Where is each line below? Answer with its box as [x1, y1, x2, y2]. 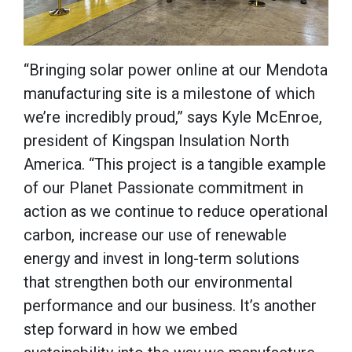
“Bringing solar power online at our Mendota [24, 60, 328, 79]
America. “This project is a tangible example [24, 154, 326, 174]
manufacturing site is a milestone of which [24, 83, 315, 103]
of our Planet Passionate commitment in [24, 178, 303, 197]
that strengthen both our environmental [24, 272, 292, 291]
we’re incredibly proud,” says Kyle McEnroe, [24, 107, 322, 126]
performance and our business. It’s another [24, 295, 317, 315]
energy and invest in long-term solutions [24, 248, 299, 268]
